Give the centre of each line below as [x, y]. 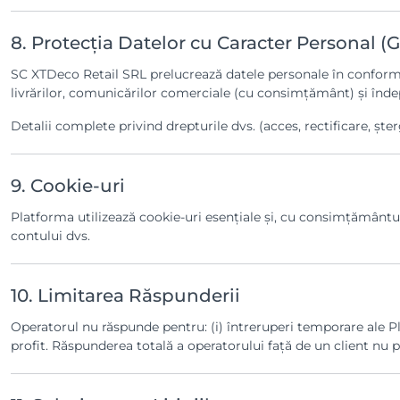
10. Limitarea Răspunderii [125, 296]
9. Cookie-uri [68, 186]
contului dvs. [50, 236]
